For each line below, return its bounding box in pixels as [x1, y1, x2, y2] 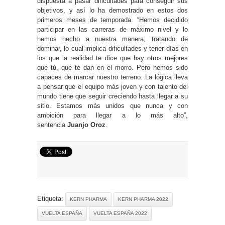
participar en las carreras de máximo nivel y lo [37, 25, 188, 33]
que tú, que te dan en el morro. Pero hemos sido [37, 63, 188, 71]
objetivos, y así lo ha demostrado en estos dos [37, 6, 188, 14]
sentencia [37, 121, 67, 129]
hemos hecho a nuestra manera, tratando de [37, 35, 188, 43]
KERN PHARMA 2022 [118, 196, 168, 202]
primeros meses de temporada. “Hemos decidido [37, 16, 188, 24]
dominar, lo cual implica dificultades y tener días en [37, 44, 188, 52]
